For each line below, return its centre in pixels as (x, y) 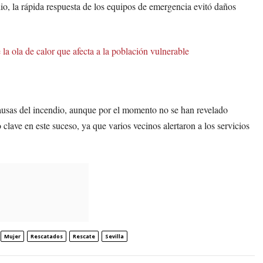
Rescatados (47, 237)
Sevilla (114, 237)
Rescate (84, 237)
